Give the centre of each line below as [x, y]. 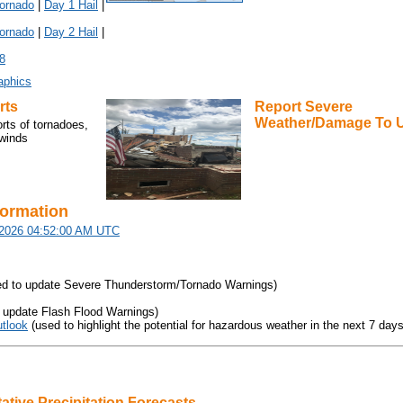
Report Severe [304, 106]
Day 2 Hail [71, 31]
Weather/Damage [313, 122]
